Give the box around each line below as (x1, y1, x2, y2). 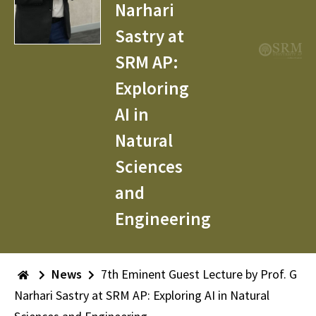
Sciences (114, 155, 183, 178)
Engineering (114, 207, 211, 230)
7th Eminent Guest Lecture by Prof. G (101, 266, 297, 282)
